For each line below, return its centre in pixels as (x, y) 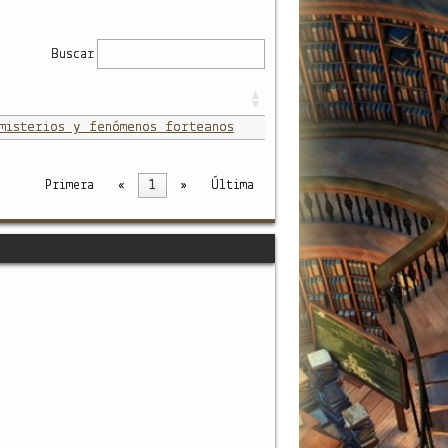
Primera (69, 186)
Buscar (72, 54)
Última (232, 186)
